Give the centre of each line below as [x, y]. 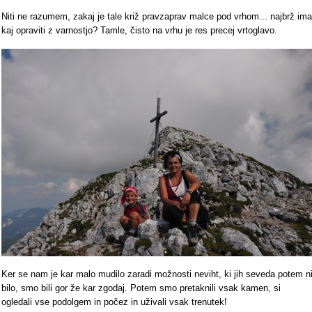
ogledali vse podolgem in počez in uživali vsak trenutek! [114, 302]
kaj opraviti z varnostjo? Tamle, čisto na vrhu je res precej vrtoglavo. [139, 30]
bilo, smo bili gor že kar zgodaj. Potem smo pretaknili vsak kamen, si [141, 288]
